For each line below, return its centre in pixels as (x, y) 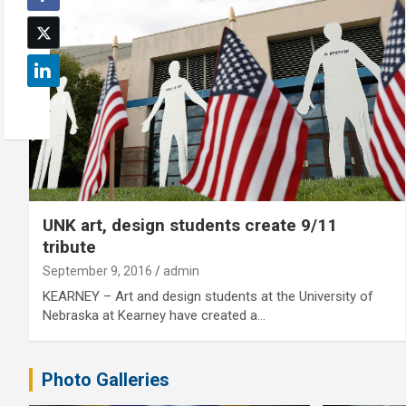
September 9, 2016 (97, 271)
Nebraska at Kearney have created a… (154, 315)
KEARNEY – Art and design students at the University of (208, 296)
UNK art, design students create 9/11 (190, 225)
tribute (69, 246)
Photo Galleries (106, 379)
